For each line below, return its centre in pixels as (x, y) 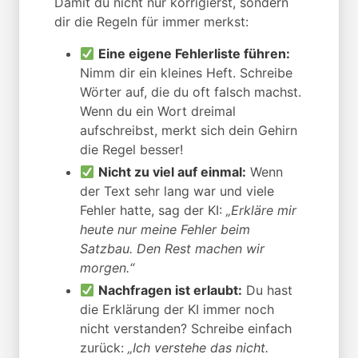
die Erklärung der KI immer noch (177, 310)
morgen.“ (107, 268)
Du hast (268, 290)
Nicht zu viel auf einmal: (173, 172)
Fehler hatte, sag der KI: (153, 211)
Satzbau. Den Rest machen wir (172, 249)
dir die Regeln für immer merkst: (151, 22)
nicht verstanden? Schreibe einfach (186, 329)
